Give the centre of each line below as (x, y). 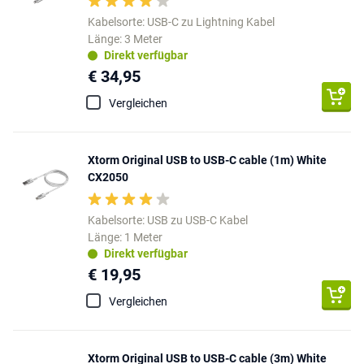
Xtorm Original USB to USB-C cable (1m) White (207, 160)
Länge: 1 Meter (125, 237)
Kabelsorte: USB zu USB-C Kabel (168, 220)
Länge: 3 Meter (125, 39)
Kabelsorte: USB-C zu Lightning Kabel (181, 22)
